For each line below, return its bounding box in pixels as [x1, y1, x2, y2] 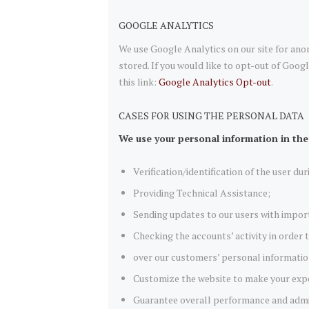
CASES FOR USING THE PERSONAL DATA [119, 108, 304, 122]
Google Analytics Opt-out [159, 74, 271, 88]
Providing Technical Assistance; [133, 186, 270, 200]
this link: [119, 74, 159, 88]
